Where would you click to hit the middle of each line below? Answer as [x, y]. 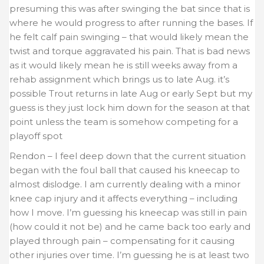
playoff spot [36, 136]
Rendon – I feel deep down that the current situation [128, 156]
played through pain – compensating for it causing [122, 240]
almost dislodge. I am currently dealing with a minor [125, 184]
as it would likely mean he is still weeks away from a [123, 65]
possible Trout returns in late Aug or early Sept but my [131, 93]
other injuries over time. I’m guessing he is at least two [129, 255]
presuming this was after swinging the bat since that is [130, 8]
